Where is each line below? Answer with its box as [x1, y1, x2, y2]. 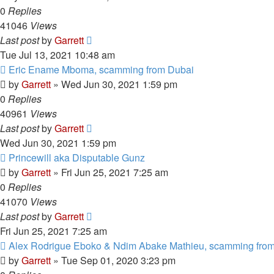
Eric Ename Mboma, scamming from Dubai [9, 62, 194, 76]
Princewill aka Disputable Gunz [9, 150, 145, 165]
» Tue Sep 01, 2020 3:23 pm [51, 253, 176, 267]
